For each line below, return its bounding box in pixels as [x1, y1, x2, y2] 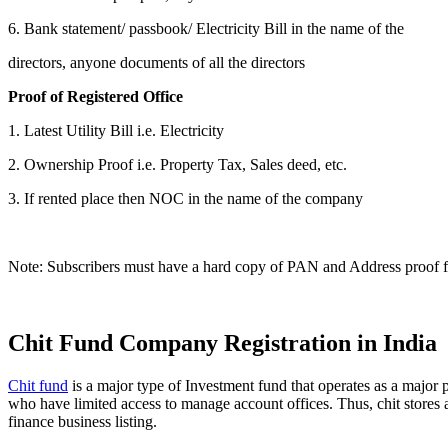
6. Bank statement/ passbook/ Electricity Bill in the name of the [8, 20, 404, 38]
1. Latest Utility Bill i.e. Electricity [8, 122, 224, 140]
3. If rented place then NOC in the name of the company [8, 190, 363, 208]
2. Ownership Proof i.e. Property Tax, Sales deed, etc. [8, 156, 347, 174]
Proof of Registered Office [8, 88, 183, 106]
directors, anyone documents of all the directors [8, 54, 305, 72]
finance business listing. [8, 412, 157, 430]
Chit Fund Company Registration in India [8, 329, 437, 356]
